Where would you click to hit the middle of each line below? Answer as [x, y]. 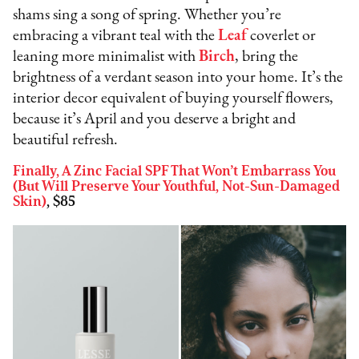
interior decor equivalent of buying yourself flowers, [173, 99]
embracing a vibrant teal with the [116, 36]
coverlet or [282, 36]
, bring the [267, 57]
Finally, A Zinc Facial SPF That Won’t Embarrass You [175, 171]
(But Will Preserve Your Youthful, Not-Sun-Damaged [177, 186]
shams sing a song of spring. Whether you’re [147, 16]
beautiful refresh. [66, 141]
